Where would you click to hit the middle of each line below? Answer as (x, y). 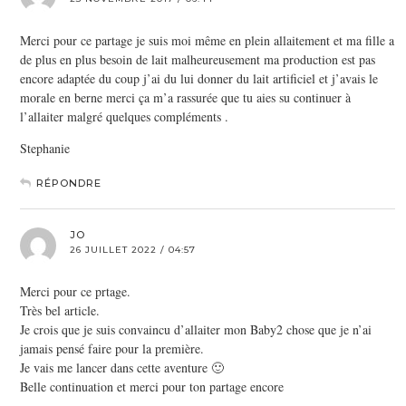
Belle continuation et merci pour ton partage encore (152, 386)
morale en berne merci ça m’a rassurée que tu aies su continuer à (185, 97)
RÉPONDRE (69, 183)
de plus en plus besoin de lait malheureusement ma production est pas (198, 59)
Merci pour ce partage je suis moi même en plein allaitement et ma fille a (207, 40)
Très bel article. (60, 310)
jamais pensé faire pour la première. (112, 348)
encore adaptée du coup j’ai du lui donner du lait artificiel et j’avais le (199, 78)
